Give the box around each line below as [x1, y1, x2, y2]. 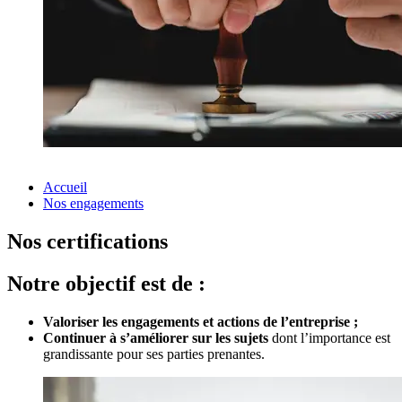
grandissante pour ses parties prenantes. [43, 346, 268, 363]
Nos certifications [7, 230, 168, 254]
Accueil [43, 179, 87, 196]
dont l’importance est [272, 330, 390, 346]
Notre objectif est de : [7, 272, 205, 296]
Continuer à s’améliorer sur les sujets [43, 330, 272, 346]
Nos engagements [43, 196, 144, 212]
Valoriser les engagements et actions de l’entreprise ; [43, 314, 358, 330]
